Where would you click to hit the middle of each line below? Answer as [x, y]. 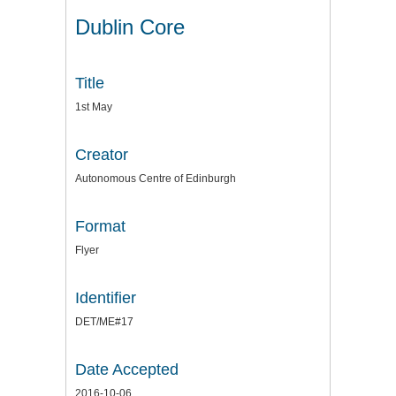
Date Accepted [127, 369]
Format [100, 226]
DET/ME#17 [104, 321]
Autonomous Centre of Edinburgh [156, 178]
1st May [94, 107]
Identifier [106, 297]
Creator [102, 154]
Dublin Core [130, 27]
